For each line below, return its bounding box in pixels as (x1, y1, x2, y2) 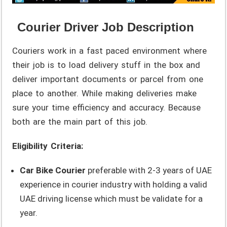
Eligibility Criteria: (12, 140, 84, 151)
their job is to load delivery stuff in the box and (12, 59, 201, 70)
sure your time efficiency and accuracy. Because (12, 102, 201, 112)
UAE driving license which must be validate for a (20, 193, 203, 204)
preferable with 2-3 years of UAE (86, 165, 212, 175)
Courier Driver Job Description (17, 20, 195, 34)
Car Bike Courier (20, 165, 86, 175)
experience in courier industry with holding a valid (20, 179, 208, 190)
